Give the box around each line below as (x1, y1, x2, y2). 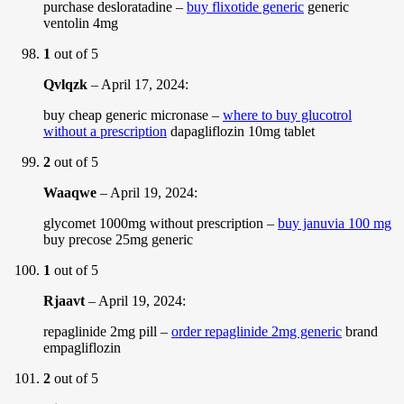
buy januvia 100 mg (278, 215, 391, 231)
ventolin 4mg (43, 14, 118, 31)
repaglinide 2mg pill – (43, 323, 171, 339)
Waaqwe (43, 184, 96, 200)
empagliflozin (43, 339, 121, 355)
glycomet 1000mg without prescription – (43, 215, 278, 231)
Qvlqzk (43, 76, 87, 92)
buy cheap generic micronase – (43, 106, 223, 123)
